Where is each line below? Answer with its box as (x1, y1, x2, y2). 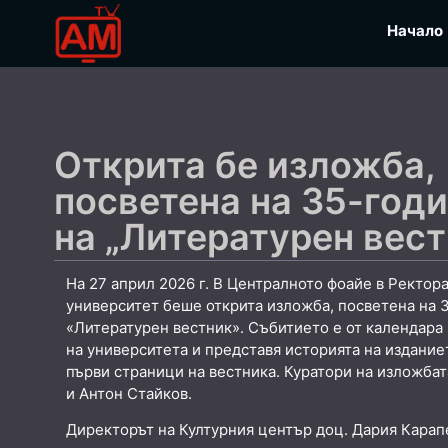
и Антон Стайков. (66, 384, 192, 403)
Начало (387, 21, 444, 40)
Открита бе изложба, (54, 143, 435, 187)
